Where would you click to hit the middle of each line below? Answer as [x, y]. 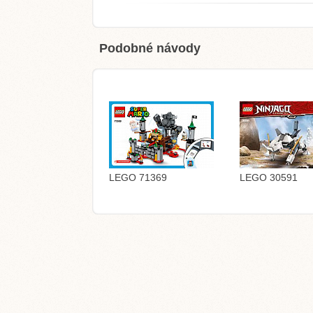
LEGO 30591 [269, 177]
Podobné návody [150, 48]
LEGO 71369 [138, 177]
